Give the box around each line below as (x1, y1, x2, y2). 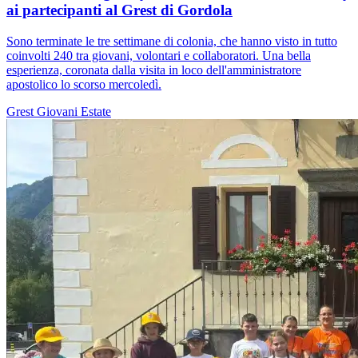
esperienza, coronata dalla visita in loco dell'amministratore (6, 62, 301, 77)
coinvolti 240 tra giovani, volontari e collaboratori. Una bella (6, 48, 311, 62)
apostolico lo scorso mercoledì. (6, 77, 161, 91)
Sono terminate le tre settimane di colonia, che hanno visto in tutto (6, 34, 337, 48)
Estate (81, 104, 111, 118)
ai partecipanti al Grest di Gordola (6, 2, 233, 19)
